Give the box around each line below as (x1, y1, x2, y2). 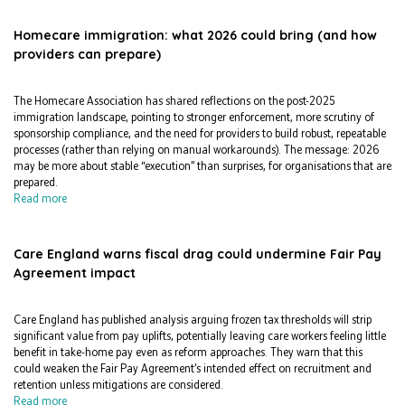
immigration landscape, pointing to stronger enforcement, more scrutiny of (14, 110, 374, 125)
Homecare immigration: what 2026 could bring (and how (14, 27, 377, 44)
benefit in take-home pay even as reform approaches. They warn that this (14, 345, 363, 360)
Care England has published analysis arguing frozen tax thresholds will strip (14, 313, 372, 327)
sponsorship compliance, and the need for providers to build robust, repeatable (14, 127, 386, 141)
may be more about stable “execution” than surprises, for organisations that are (14, 159, 391, 174)
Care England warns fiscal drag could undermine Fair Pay (14, 246, 381, 263)
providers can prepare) (14, 46, 165, 63)
